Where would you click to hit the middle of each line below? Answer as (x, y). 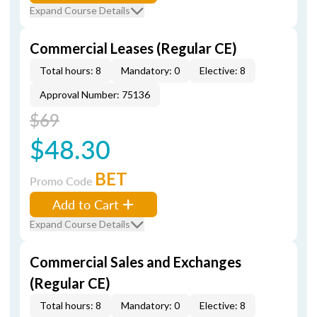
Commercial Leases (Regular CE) (133, 48)
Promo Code (62, 181)
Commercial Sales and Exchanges (136, 262)
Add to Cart (86, 204)
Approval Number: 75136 (95, 94)
